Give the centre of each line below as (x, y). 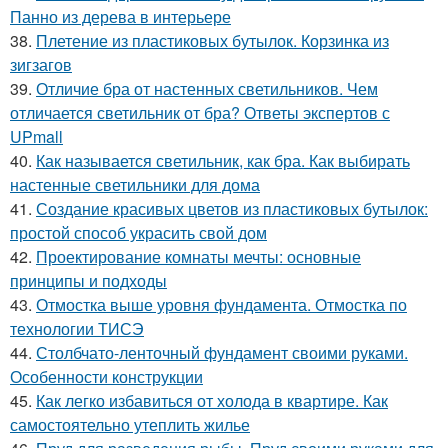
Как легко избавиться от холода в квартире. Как (212, 400)
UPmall (36, 136)
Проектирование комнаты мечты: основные (198, 256)
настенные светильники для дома (135, 184)
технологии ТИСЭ (77, 328)
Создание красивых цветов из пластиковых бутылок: (232, 208)
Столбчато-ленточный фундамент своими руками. (222, 352)
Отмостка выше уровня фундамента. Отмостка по (221, 304)
